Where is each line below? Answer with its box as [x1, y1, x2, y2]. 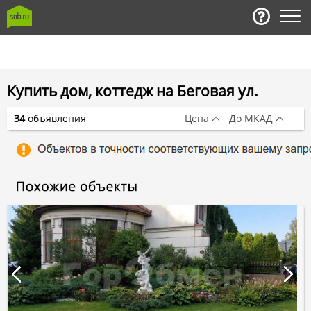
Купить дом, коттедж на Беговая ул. [7, 81, 258, 101]
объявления [25, 111, 86, 125]
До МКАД [229, 111, 273, 125]
